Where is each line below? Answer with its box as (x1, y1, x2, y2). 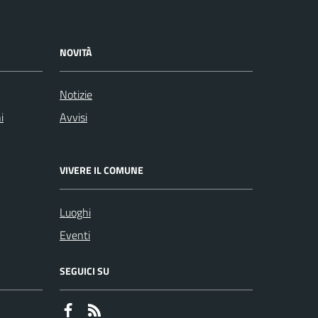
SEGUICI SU (60, 263, 109, 279)
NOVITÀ (60, 45, 92, 60)
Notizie (60, 86, 92, 104)
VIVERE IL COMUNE (60, 163, 143, 178)
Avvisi (60, 109, 87, 126)
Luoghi (60, 204, 91, 221)
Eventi (60, 226, 90, 244)
